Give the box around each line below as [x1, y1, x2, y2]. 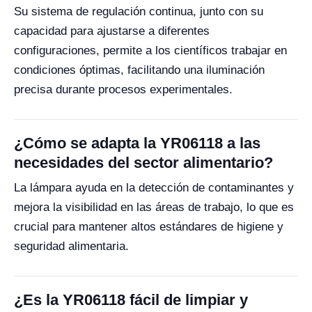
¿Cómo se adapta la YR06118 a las [14, 134, 260, 152]
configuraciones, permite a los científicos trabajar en [14, 44, 287, 57]
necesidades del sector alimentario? [14, 154, 273, 171]
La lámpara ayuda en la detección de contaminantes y [14, 181, 294, 194]
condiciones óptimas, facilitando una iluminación [14, 63, 265, 77]
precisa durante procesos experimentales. [14, 83, 233, 96]
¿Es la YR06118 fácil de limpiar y [14, 291, 248, 309]
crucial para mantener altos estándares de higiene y [14, 220, 283, 233]
